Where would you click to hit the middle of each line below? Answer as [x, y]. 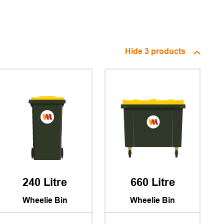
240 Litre [45, 183]
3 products [165, 52]
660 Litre [152, 183]
